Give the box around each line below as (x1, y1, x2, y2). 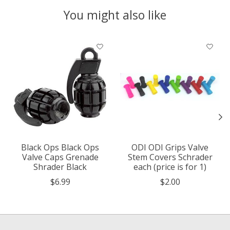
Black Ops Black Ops (21, 141, 99, 153)
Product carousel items (10, 36, 99, 48)
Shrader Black (33, 161, 87, 172)
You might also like (64, 7, 166, 24)
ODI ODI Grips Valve (131, 141, 208, 153)
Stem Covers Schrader (127, 151, 213, 163)
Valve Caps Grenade (22, 151, 99, 163)
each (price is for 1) (133, 161, 206, 172)
